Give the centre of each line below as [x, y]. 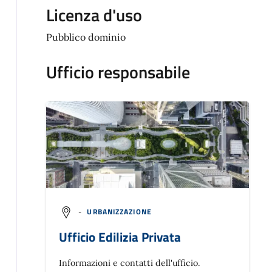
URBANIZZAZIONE [119, 212]
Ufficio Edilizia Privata [120, 237]
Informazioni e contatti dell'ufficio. [129, 263]
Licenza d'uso [94, 15]
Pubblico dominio [86, 37]
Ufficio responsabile [118, 72]
